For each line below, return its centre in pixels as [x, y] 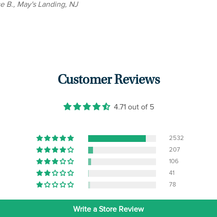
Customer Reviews [108, 81]
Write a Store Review [108, 209]
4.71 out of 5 [134, 107]
